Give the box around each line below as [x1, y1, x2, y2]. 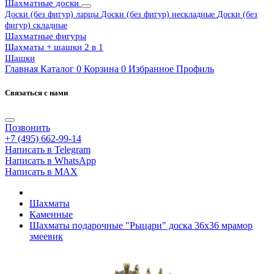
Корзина [84, 63, 119, 74]
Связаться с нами [5, 87, 68, 97]
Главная [5, 63, 38, 74]
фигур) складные [5, 20, 67, 30]
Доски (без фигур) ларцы [5, 9, 101, 19]
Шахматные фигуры [5, 31, 86, 41]
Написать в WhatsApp [5, 155, 96, 166]
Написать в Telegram [5, 144, 91, 155]
